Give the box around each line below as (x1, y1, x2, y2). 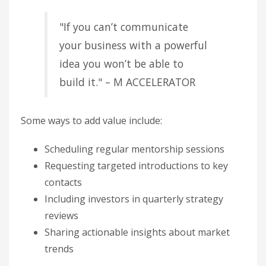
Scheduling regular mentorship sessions (45, 142, 224, 156)
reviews (45, 208, 78, 222)
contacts (45, 175, 82, 189)
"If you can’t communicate (59, 19, 188, 34)
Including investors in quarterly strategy (45, 192, 223, 205)
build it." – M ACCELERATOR (59, 74, 195, 89)
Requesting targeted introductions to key (45, 159, 228, 172)
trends (45, 242, 74, 255)
